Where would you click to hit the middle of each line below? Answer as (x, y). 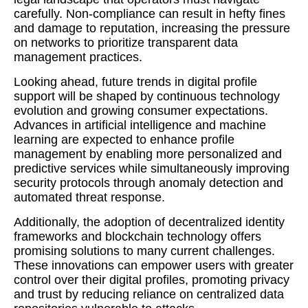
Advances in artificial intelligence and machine (140, 125)
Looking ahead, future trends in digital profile (135, 82)
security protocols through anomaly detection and (148, 183)
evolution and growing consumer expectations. (141, 111)
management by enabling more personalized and (148, 154)
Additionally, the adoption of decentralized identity (149, 222)
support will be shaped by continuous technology (147, 96)
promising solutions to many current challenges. (144, 251)
